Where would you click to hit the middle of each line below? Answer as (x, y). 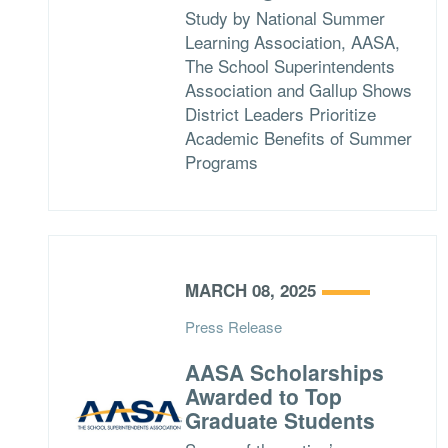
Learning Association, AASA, (292, 41)
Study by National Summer (284, 17)
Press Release (233, 326)
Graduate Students (279, 420)
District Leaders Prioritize (280, 113)
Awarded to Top (263, 396)
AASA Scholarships (284, 372)
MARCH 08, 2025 (250, 290)
